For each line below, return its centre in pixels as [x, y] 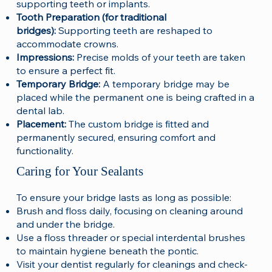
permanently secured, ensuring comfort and [116, 137]
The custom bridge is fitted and [138, 124]
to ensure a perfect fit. [66, 70]
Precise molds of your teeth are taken [161, 57]
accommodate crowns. [67, 43]
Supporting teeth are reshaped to [134, 30]
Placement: [42, 124]
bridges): [36, 30]
